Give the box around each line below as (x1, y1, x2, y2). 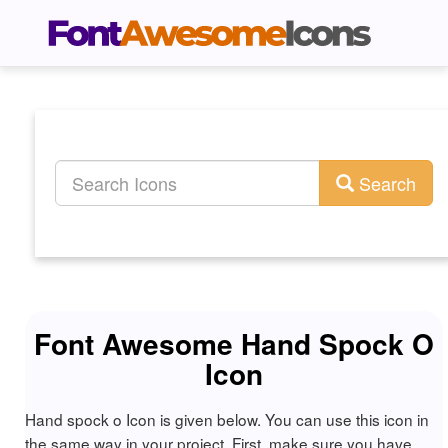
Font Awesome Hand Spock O (34, 323, 434, 364)
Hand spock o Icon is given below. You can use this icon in (25, 408, 429, 430)
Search (354, 170, 416, 196)
